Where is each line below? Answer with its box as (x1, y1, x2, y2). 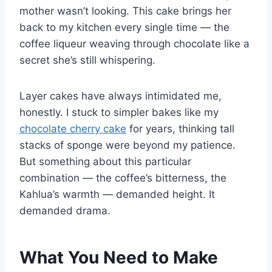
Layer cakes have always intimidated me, (19, 90, 222, 103)
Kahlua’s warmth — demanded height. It (19, 188, 215, 201)
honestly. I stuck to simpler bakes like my (19, 106, 219, 119)
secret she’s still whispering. (19, 54, 155, 67)
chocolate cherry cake (19, 123, 126, 135)
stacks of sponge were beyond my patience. (19, 139, 236, 152)
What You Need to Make (19, 247, 218, 268)
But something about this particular (19, 155, 191, 168)
